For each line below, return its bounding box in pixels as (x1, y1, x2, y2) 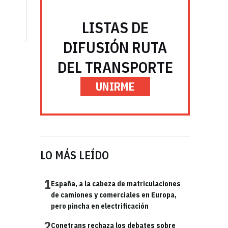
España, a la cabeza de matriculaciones (51, 179, 181, 188)
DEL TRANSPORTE (57, 57, 173, 77)
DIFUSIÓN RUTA (63, 37, 167, 57)
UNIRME (95, 79, 135, 94)
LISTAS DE (81, 17, 149, 37)
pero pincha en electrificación (51, 202, 149, 211)
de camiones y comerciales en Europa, (51, 190, 177, 199)
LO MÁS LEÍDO (40, 148, 109, 162)
